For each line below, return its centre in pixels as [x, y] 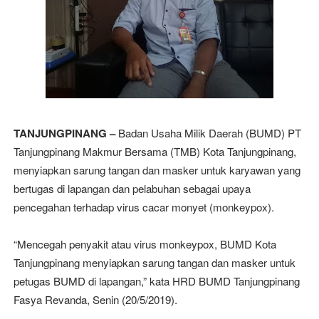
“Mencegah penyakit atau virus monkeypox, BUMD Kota [145, 244]
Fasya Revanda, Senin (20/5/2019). [95, 299]
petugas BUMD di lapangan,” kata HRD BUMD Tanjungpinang [156, 281]
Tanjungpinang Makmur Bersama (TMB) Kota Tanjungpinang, [155, 151]
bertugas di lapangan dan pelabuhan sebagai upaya [132, 188]
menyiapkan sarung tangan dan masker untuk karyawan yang [157, 170]
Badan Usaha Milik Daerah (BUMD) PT [208, 133]
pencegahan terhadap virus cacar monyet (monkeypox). [143, 207]
